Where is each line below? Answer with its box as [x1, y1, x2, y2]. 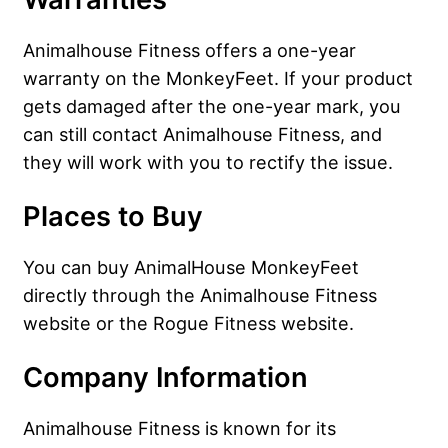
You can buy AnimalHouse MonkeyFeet [23, 255, 359, 278]
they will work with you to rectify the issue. [23, 150, 393, 173]
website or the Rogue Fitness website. [23, 311, 354, 334]
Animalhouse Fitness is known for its [23, 416, 336, 439]
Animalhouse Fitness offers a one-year [23, 38, 356, 61]
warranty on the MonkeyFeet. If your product [23, 66, 413, 89]
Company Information [23, 360, 308, 394]
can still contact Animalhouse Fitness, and [23, 122, 382, 145]
